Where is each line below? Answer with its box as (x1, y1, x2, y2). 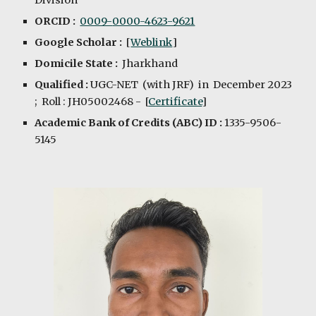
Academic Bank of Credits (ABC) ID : (35, 116, 223, 129)
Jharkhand (118, 57, 178, 70)
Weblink (130, 36, 173, 49)
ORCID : (35, 15, 80, 28)
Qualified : (35, 78, 91, 91)
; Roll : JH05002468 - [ (35, 95, 149, 108)
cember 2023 (226, 78, 293, 91)
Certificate (148, 95, 202, 108)
